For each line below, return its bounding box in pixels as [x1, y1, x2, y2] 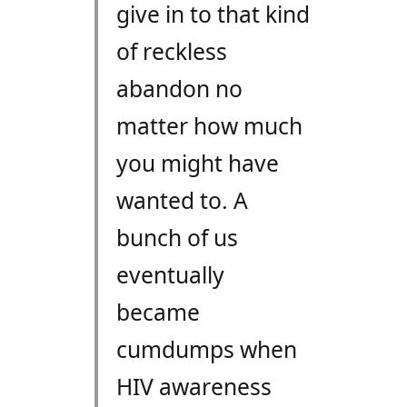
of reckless [115, 36, 227, 67]
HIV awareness [115, 372, 272, 402]
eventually [115, 260, 224, 291]
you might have [115, 148, 279, 179]
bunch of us [115, 223, 238, 253]
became [115, 297, 200, 328]
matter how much [115, 111, 303, 142]
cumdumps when [115, 334, 297, 365]
